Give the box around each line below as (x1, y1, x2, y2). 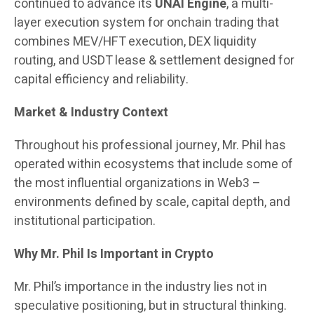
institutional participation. (14, 212, 156, 231)
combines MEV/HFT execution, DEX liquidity (14, 32, 257, 52)
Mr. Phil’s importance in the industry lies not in (14, 278, 267, 297)
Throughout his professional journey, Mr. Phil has (14, 136, 286, 156)
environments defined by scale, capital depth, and (14, 193, 290, 212)
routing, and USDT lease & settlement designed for (14, 51, 294, 71)
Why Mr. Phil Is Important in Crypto (14, 245, 214, 264)
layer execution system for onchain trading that (14, 13, 279, 33)
